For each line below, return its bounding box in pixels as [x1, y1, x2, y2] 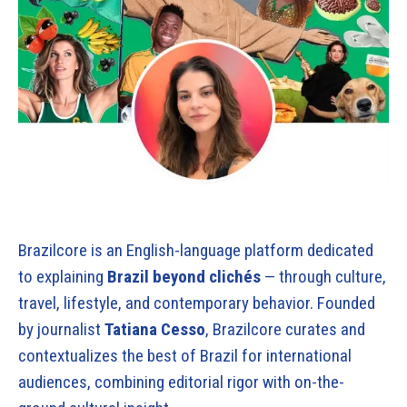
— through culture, [261, 266, 386, 288]
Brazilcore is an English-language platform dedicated [18, 240, 373, 262]
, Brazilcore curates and [205, 319, 365, 341]
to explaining [18, 266, 107, 288]
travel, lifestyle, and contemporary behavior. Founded [18, 293, 375, 314]
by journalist [18, 319, 104, 341]
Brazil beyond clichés [107, 266, 261, 288]
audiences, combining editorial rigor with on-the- [18, 372, 344, 393]
